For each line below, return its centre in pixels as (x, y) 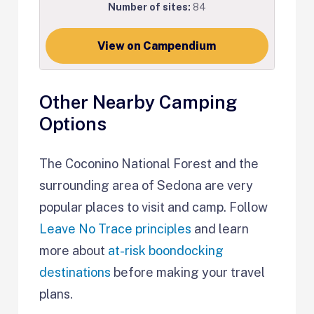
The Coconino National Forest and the (149, 164)
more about (74, 251)
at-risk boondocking (166, 251)
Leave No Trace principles (116, 229)
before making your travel (188, 273)
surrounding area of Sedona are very (146, 186)
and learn (220, 229)
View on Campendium (157, 46)
